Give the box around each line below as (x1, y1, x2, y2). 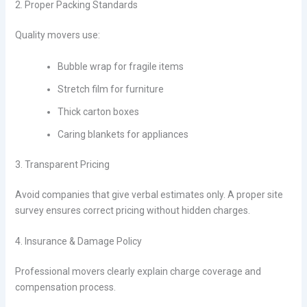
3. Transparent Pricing (14, 158, 110, 170)
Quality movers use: (14, 29, 100, 41)
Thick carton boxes (57, 106, 139, 117)
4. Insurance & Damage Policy (14, 236, 142, 247)
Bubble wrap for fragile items (57, 60, 184, 72)
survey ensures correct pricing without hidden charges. (14, 204, 250, 216)
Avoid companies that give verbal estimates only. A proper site (14, 188, 283, 200)
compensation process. (14, 282, 116, 293)
